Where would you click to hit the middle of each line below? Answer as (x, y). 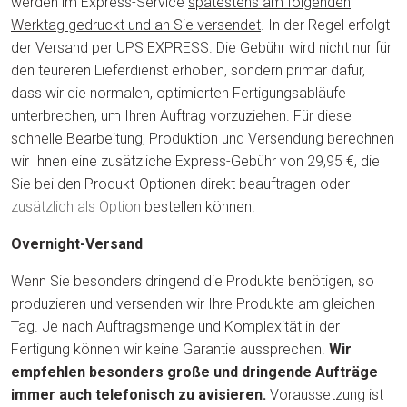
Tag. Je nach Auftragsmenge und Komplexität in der (175, 327)
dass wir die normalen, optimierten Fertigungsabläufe (179, 93)
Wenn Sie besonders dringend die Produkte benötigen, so (193, 281)
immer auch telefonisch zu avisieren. (139, 395)
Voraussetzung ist (325, 395)
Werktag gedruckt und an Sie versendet (136, 25)
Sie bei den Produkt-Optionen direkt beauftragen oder (180, 184)
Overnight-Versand (77, 244)
